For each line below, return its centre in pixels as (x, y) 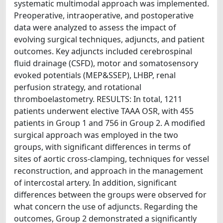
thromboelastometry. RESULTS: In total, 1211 (98, 99)
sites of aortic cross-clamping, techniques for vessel (111, 159)
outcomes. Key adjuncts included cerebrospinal (103, 51)
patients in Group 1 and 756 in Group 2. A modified (110, 123)
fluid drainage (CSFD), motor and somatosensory (106, 63)
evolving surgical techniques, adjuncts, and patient (109, 39)
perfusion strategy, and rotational (78, 87)
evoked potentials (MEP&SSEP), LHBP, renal (95, 75)
